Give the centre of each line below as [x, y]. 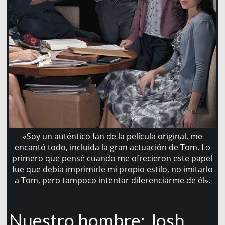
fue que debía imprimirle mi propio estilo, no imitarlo [112, 170]
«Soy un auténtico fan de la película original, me [112, 136]
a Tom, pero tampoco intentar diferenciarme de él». [112, 181]
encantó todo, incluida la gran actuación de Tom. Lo [112, 147]
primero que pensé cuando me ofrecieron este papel [113, 158]
